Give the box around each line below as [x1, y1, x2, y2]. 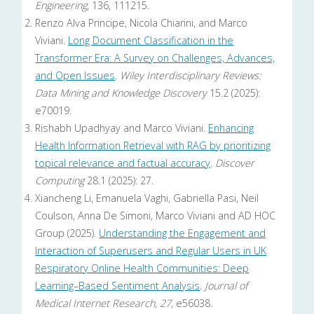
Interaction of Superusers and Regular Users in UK [35, 244, 267, 258]
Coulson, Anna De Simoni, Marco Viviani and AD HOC [35, 209, 276, 223]
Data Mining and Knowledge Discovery [35, 86, 207, 100]
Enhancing [208, 121, 254, 135]
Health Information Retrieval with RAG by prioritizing [35, 139, 271, 153]
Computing [35, 174, 85, 188]
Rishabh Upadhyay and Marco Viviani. [35, 121, 209, 135]
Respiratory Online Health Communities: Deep [35, 261, 250, 275]
